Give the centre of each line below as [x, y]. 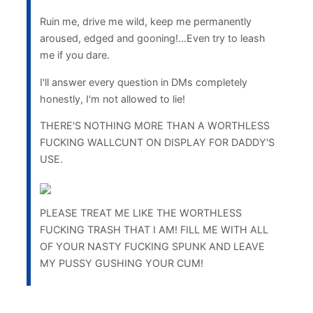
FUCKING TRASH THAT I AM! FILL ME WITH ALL [154, 229]
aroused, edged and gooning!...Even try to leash [152, 38]
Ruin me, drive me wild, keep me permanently [145, 22]
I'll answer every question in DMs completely [143, 82]
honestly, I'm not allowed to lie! [112, 99]
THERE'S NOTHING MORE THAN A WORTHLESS [154, 125]
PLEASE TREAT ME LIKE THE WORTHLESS [140, 212]
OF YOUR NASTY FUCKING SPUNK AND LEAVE [152, 246]
